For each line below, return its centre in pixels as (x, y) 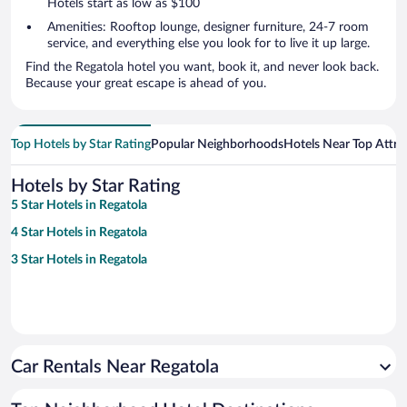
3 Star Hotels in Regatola (79, 260)
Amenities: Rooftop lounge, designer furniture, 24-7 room (208, 28)
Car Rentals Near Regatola (115, 367)
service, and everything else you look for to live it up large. (208, 44)
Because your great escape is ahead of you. (146, 84)
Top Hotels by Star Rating (81, 145)
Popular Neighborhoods (217, 145)
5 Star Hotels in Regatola (79, 206)
